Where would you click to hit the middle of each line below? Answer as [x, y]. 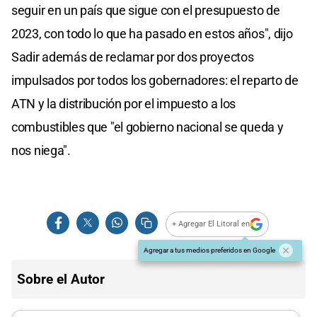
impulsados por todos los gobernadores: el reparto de [155, 80]
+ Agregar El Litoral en [211, 224]
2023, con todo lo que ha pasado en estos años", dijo [152, 33]
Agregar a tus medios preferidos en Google [209, 250]
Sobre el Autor [61, 279]
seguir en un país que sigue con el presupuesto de [146, 10]
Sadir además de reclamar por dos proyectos [133, 57]
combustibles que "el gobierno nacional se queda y [148, 127]
